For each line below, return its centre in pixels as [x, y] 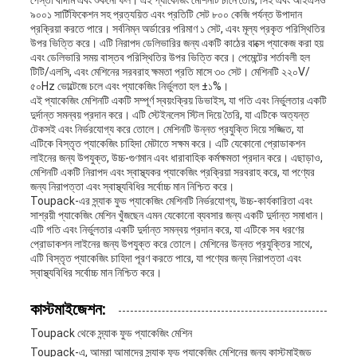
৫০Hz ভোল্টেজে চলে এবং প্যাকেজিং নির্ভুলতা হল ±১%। [129, 86]
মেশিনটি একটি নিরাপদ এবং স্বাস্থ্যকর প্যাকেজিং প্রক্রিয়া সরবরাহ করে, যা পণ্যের [172, 173]
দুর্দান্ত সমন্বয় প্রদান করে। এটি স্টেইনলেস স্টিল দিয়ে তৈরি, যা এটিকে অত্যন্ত [169, 115]
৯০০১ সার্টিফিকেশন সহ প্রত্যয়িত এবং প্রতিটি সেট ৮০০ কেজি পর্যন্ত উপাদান [166, 15]
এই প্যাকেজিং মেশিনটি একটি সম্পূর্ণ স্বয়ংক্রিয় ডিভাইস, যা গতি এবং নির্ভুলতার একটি [178, 101]
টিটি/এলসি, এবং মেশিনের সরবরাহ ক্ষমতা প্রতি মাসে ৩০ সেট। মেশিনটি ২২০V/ [170, 72]
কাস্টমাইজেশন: [68, 310]
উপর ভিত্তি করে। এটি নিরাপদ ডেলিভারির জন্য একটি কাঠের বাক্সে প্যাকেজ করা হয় [177, 43]
